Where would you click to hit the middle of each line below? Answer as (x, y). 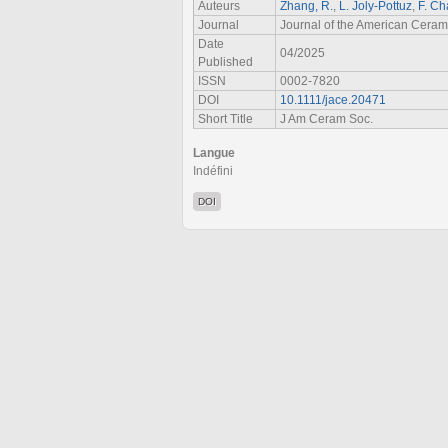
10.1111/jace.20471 (333, 99)
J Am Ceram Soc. (326, 118)
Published (225, 61)
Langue (214, 152)
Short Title (225, 118)
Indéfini (213, 170)
